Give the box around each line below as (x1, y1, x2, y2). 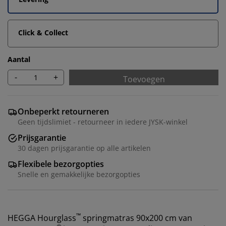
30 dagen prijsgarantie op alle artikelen (18, 143, 151, 153)
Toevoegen (123, 73, 165, 85)
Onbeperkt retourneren (18, 105, 109, 117)
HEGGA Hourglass (8, 212, 76, 223)
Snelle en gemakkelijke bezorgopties (18, 169, 140, 179)
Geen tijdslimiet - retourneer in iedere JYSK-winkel (18, 117, 188, 127)
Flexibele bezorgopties (18, 158, 104, 169)
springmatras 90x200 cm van (81, 212, 192, 223)
